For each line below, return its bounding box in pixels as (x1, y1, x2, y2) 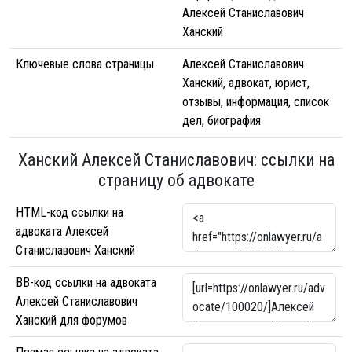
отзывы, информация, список (182, 94, 329, 109)
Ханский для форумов (16, 313, 127, 328)
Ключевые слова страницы (16, 57, 154, 71)
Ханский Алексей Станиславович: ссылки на (17, 150, 335, 170)
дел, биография (182, 113, 261, 128)
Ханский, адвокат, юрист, (182, 75, 310, 90)
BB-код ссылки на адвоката (16, 275, 156, 290)
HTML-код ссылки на (16, 205, 123, 220)
